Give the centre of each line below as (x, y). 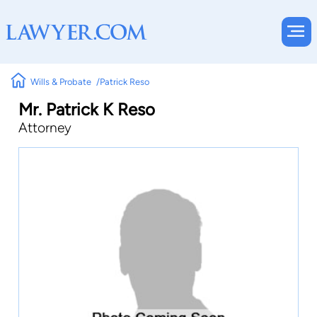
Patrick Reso (124, 81)
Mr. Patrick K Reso (87, 109)
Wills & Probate (61, 81)
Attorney (45, 128)
